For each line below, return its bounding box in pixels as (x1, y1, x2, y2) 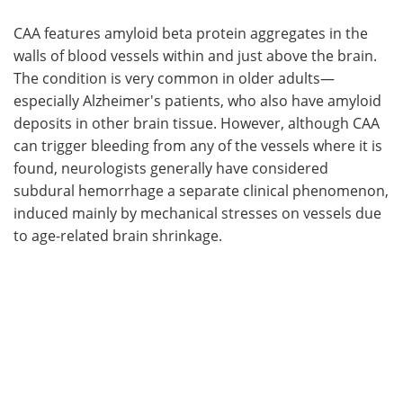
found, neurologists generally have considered (13, 157, 328, 177)
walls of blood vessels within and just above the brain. (13, 45, 377, 65)
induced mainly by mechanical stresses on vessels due (13, 202, 381, 222)
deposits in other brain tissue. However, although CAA (13, 112, 380, 132)
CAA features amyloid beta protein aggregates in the (13, 22, 368, 42)
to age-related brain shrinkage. (13, 225, 222, 245)
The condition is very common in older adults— (13, 67, 335, 87)
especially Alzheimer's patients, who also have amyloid (13, 90, 381, 110)
